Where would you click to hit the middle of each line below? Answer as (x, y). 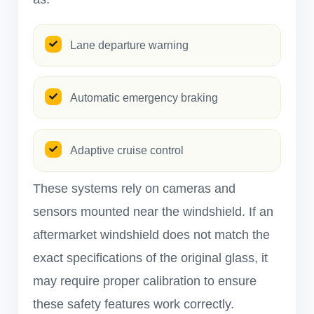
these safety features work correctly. (134, 304)
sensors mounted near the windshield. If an (153, 212)
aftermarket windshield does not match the (151, 235)
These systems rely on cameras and (134, 189)
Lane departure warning (129, 45)
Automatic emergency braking (144, 97)
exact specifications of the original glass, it (150, 258)
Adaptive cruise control (127, 150)
